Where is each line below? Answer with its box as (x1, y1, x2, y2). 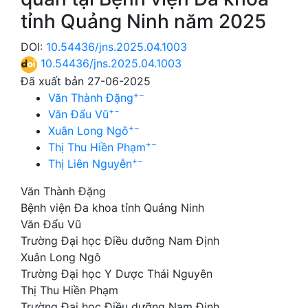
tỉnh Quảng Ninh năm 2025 (21, 10, 266, 34)
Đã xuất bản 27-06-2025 (21, 74, 151, 88)
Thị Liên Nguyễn (48, 156, 132, 170)
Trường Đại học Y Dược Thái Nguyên (21, 266, 212, 280)
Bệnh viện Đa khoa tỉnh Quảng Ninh (21, 200, 204, 214)
